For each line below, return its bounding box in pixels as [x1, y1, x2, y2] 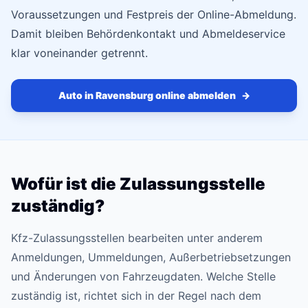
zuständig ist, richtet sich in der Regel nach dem [11, 289, 261, 302]
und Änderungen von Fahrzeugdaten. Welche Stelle [11, 269, 276, 283]
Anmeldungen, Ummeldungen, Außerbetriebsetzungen [11, 250, 291, 264]
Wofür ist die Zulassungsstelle [11, 174, 265, 194]
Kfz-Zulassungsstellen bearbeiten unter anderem [11, 231, 263, 245]
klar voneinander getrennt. [11, 46, 148, 60]
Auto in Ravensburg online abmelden [58, 89, 236, 101]
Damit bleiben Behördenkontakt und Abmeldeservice [11, 27, 285, 41]
